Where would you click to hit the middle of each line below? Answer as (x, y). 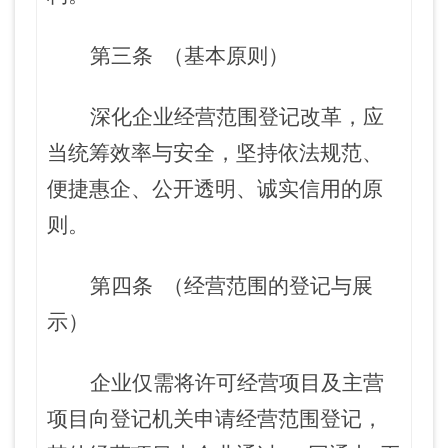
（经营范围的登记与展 (268, 286)
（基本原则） (226, 56)
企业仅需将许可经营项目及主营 (237, 383)
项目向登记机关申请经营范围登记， (215, 419)
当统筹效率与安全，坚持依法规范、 (215, 153)
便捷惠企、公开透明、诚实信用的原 (215, 189)
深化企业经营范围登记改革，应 (237, 117)
